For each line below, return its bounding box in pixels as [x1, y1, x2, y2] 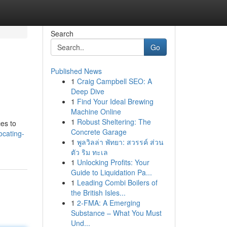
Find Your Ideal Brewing [77, 96, 154, 106]
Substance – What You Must [70, 208, 162, 218]
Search [50, 28, 73, 39]
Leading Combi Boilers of [77, 177, 158, 187]
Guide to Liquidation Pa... [70, 167, 152, 177]
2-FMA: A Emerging [77, 198, 140, 208]
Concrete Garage [70, 127, 127, 137]
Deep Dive [70, 86, 104, 96]
